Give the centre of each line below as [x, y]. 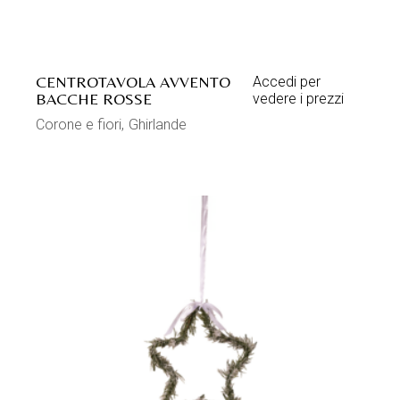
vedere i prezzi [298, 99]
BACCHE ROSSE [94, 99]
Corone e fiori [79, 125]
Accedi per [286, 82]
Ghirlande [158, 125]
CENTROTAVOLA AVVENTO [133, 82]
